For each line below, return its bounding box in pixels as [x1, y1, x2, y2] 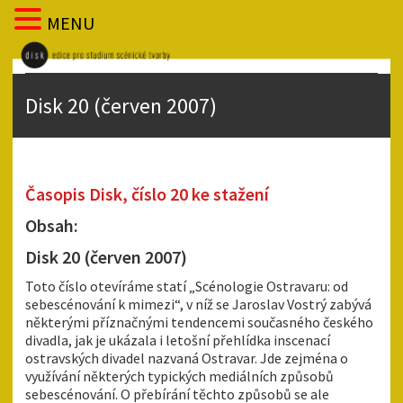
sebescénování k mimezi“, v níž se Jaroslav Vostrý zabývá [25, 295, 372, 314]
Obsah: [25, 214, 78, 237]
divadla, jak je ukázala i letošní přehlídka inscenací [25, 331, 330, 350]
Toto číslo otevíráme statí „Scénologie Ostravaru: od [25, 277, 348, 296]
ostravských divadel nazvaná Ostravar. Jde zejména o [25, 349, 348, 368]
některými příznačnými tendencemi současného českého [25, 313, 373, 332]
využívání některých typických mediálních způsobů [25, 367, 334, 386]
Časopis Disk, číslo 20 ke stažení [25, 183, 269, 206]
